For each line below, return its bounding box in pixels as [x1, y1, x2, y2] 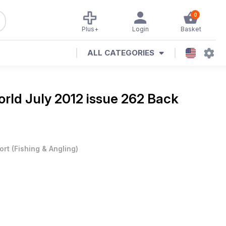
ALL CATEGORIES [87, 48, 154, 58]
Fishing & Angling [14, 144, 76, 153]
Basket [180, 25, 201, 33]
